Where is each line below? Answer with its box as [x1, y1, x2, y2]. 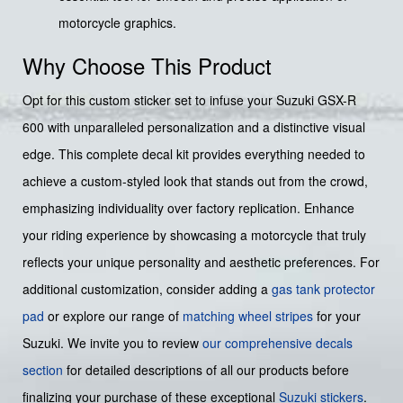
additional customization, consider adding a [22, 280, 272, 299]
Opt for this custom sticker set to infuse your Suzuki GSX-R [22, 91, 356, 110]
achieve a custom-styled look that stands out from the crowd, [22, 172, 368, 191]
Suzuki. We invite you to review [22, 334, 202, 353]
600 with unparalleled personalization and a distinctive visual [22, 118, 365, 137]
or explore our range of [44, 307, 183, 326]
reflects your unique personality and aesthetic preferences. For [22, 253, 380, 272]
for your [313, 307, 361, 326]
